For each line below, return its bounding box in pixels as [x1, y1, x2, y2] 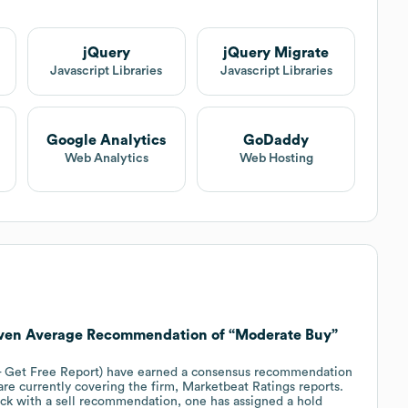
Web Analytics [64, 152, 148, 166]
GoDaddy [243, 133, 310, 148]
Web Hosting [239, 152, 313, 166]
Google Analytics [46, 133, 167, 148]
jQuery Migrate [223, 45, 330, 60]
